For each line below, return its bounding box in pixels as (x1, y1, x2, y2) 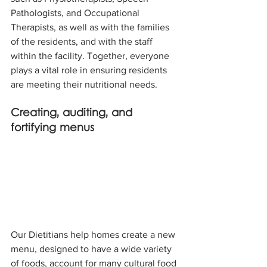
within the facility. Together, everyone (11, 51, 172, 61)
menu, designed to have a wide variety (11, 243, 174, 254)
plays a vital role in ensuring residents (11, 65, 169, 76)
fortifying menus (11, 121, 98, 136)
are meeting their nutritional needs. (11, 79, 157, 90)
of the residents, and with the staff (11, 36, 155, 47)
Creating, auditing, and (11, 106, 136, 122)
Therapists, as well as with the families (11, 22, 172, 33)
